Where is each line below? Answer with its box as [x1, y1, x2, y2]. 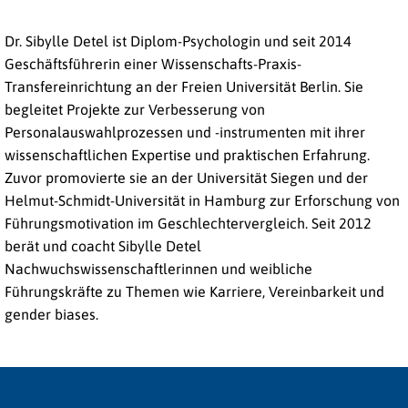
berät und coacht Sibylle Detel [5, 238, 201, 254]
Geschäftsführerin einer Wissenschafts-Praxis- [5, 56, 301, 72]
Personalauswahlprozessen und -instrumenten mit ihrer [5, 124, 365, 140]
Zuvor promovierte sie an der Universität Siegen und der [5, 169, 368, 186]
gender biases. [5, 306, 98, 322]
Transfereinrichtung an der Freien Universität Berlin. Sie [5, 78, 363, 95]
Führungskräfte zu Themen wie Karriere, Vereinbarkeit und [5, 283, 384, 300]
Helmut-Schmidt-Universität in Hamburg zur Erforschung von [5, 192, 400, 209]
